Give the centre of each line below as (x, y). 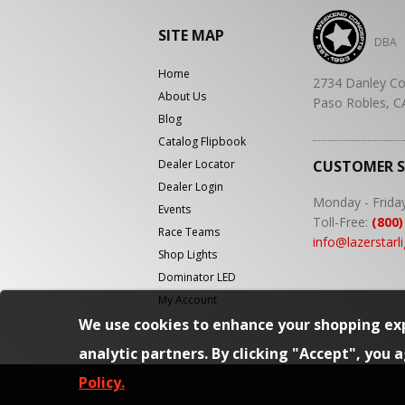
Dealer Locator (197, 164)
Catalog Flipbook (202, 141)
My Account (188, 299)
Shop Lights (188, 254)
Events (174, 209)
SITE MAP (191, 35)
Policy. (102, 382)
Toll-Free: (342, 221)
